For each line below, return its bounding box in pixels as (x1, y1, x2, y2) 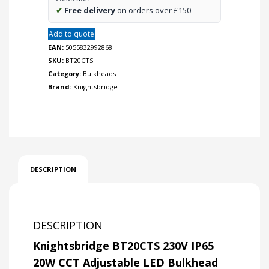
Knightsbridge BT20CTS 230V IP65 (33, 238, 214, 253)
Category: (48, 69, 83, 79)
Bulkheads (83, 69, 116, 79)
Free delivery (64, 5, 115, 16)
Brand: (48, 82, 73, 92)
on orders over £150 (115, 5, 191, 16)
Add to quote (49, 29, 94, 40)
